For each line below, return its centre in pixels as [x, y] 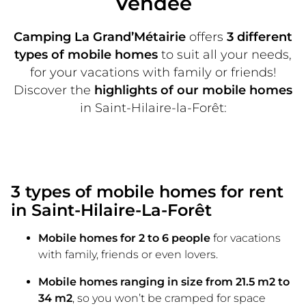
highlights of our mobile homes [193, 89]
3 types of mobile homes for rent [147, 191]
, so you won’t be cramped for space [169, 298]
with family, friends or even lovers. [128, 254]
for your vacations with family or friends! [153, 72]
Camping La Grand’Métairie [100, 36]
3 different [260, 36]
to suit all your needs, [225, 54]
